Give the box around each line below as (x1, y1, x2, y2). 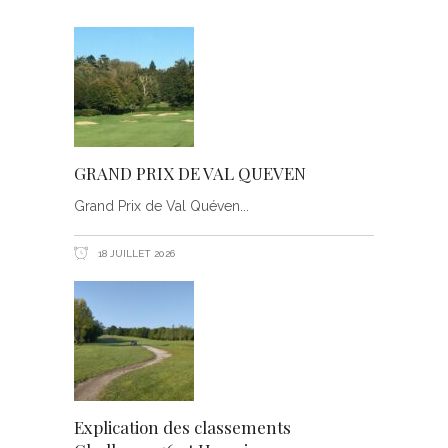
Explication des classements (74, 416, 291, 438)
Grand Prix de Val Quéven (74, 198, 240, 214)
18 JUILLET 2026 (95, 248, 175, 260)
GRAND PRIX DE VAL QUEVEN (74, 162, 306, 184)
